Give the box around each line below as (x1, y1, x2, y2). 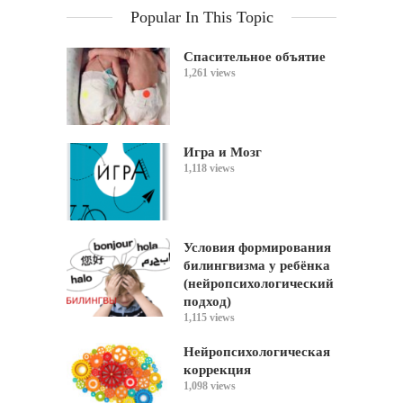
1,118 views (184, 162, 235, 175)
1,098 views (184, 380, 236, 393)
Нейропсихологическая (184, 345, 330, 360)
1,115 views (184, 311, 235, 325)
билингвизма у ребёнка (184, 258, 330, 273)
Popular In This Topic (130, 7, 273, 26)
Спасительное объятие (184, 49, 326, 64)
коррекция (184, 363, 251, 378)
